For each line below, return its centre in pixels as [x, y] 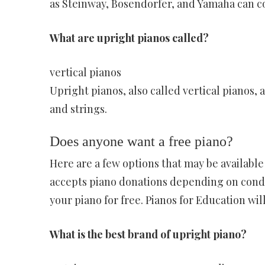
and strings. [78, 109]
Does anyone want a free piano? [141, 141]
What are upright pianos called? [129, 38]
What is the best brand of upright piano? [148, 234]
